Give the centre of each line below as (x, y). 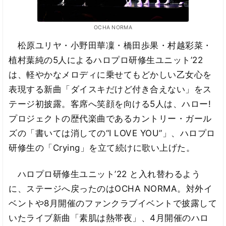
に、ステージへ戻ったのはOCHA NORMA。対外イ (111, 189)
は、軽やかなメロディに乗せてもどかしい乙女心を (110, 74)
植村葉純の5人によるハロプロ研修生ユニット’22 (106, 60)
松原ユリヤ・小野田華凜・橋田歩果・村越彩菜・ (110, 45)
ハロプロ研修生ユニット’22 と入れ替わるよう (105, 174)
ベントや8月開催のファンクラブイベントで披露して (113, 204)
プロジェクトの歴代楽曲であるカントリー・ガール (110, 118)
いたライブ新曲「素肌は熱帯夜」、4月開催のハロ (109, 218)
